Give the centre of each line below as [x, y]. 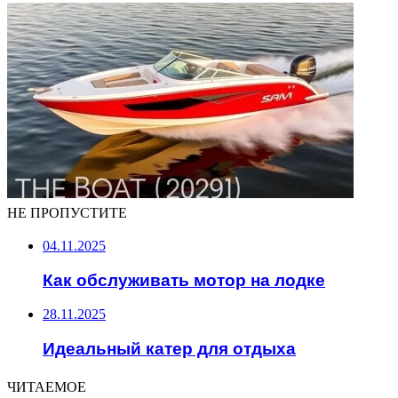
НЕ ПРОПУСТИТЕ [67, 213]
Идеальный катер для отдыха [169, 349]
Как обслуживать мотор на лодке [184, 280]
